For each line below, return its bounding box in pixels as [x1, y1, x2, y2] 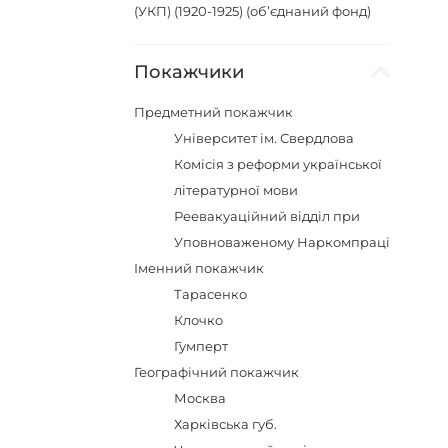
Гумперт [174, 338, 229, 354]
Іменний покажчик [134, 260, 265, 276]
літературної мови [174, 182, 299, 198]
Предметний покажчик [134, 104, 294, 120]
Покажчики [134, 61, 245, 83]
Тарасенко [174, 286, 248, 302]
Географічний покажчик [134, 364, 300, 380]
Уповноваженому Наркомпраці [174, 234, 391, 250]
